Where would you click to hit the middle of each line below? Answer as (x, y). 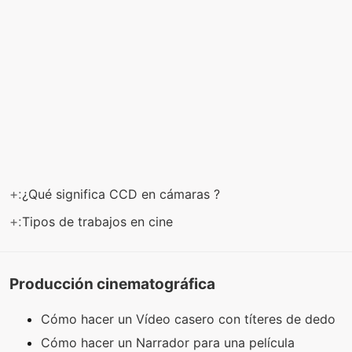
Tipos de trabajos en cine (99, 221)
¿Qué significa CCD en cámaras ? (123, 194)
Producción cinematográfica (112, 284)
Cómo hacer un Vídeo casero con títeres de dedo (190, 319)
